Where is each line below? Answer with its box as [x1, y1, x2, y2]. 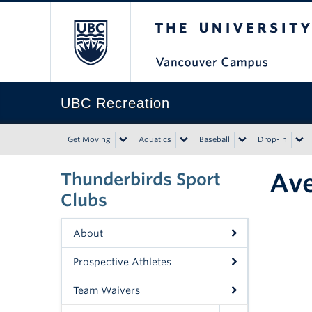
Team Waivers [73, 285, 140, 296]
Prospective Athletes [73, 256, 171, 267]
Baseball [199, 134, 230, 144]
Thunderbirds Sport [61, 169, 221, 189]
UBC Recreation [61, 95, 170, 111]
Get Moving [68, 134, 111, 144]
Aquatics [139, 134, 171, 144]
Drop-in [258, 134, 287, 144]
